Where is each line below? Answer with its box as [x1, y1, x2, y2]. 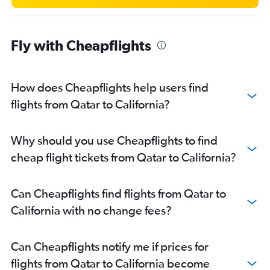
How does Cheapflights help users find [11, 80, 209, 95]
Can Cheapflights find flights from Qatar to [11, 186, 226, 201]
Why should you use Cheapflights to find [11, 133, 218, 148]
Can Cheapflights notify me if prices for [11, 239, 209, 254]
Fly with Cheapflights [11, 37, 151, 54]
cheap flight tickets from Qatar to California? [11, 150, 236, 165]
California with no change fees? [11, 203, 172, 218]
